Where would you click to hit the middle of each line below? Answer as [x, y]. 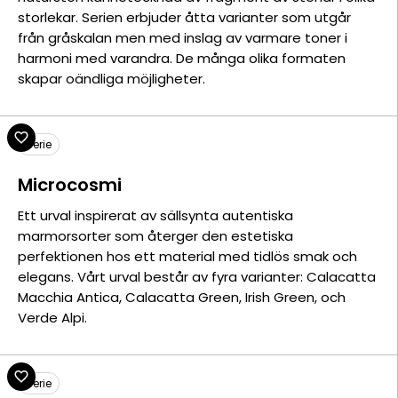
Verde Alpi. [52, 318]
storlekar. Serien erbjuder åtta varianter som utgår [184, 17]
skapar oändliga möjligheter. [111, 79]
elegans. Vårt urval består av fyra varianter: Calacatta [197, 277]
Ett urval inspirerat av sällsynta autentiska [155, 215]
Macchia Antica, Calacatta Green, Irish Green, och [182, 297]
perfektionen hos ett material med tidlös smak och [187, 256]
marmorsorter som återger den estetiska [155, 236]
